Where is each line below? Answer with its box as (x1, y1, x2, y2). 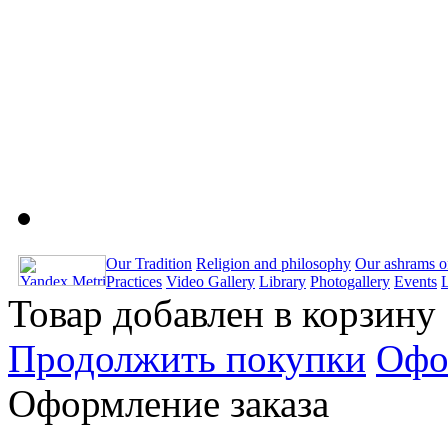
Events (394, 273, 437, 291)
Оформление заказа (8, 382, 329, 426)
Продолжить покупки (8, 337, 366, 381)
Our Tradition (106, 255, 192, 273)
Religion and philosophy (196, 255, 351, 273)
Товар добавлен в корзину (8, 292, 436, 336)
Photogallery (310, 273, 390, 291)
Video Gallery (166, 273, 255, 291)
